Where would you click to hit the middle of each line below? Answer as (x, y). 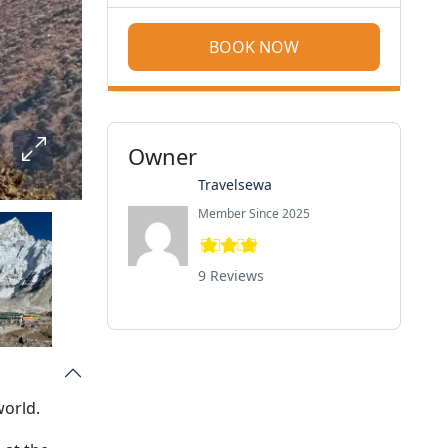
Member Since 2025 (253, 214)
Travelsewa (234, 185)
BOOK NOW (253, 47)
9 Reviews (230, 276)
